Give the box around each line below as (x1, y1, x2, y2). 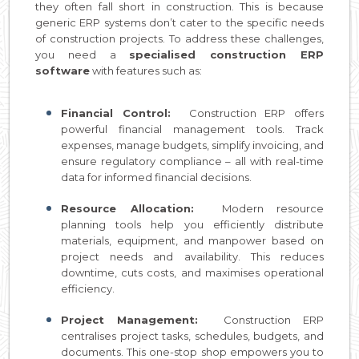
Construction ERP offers (188, 106, 325, 119)
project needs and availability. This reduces (61, 249, 324, 263)
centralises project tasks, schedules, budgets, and (61, 329, 324, 342)
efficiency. (61, 281, 115, 295)
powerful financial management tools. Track (61, 122, 324, 135)
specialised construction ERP (129, 47, 325, 61)
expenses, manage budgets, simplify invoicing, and (61, 138, 324, 151)
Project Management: (61, 313, 224, 326)
